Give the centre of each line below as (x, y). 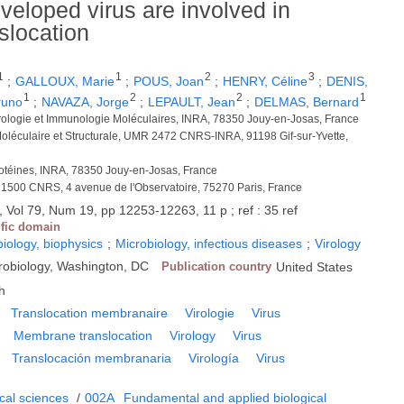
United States (315, 266)
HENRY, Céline (266, 82)
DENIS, (348, 82)
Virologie (210, 312)
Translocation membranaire (90, 312)
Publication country (217, 266)
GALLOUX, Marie (65, 82)
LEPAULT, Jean (192, 101)
